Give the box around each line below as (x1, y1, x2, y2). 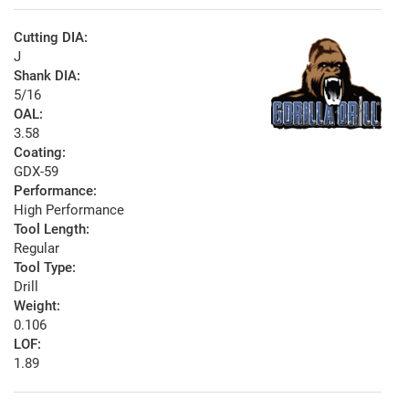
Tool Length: (14, 221, 89, 238)
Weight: (14, 298, 60, 315)
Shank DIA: (14, 68, 80, 85)
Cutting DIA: (14, 29, 88, 47)
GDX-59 (14, 163, 58, 181)
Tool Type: (14, 259, 76, 277)
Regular (14, 240, 59, 257)
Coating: (14, 144, 66, 162)
